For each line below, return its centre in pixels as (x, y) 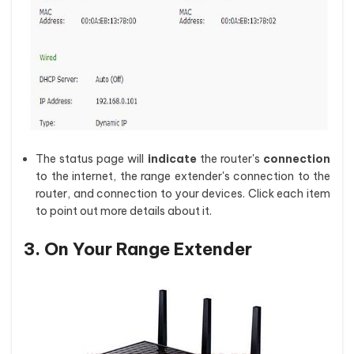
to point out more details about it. (124, 211)
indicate (172, 159)
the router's (230, 159)
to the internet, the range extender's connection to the (183, 176)
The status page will (92, 159)
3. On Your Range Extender (138, 249)
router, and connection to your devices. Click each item (183, 194)
